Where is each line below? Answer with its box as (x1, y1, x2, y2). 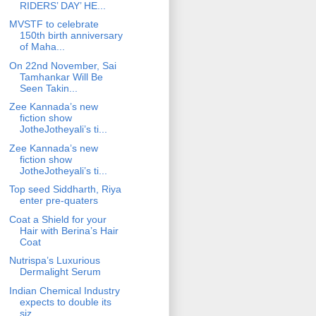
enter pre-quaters (19, 195, 98, 207)
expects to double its (19, 296, 111, 308)
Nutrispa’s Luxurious (8, 255, 100, 267)
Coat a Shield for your (8, 213, 107, 225)
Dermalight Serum (19, 266, 101, 278)
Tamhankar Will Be (19, 71, 103, 83)
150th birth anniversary (19, 30, 123, 42)
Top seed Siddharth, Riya (8, 183, 121, 195)
